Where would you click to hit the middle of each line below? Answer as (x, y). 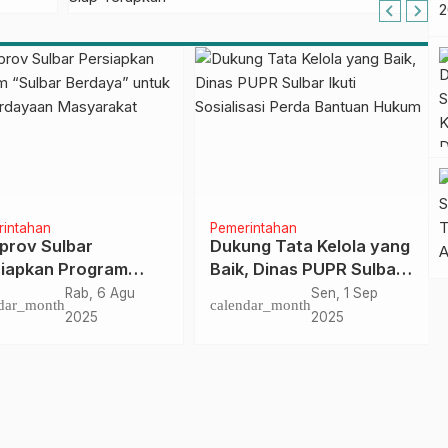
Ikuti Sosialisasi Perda (295, 292)
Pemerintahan (251, 228)
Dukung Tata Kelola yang (307, 246)
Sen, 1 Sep (342, 293)
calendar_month (258, 305)
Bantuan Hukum (271, 315)
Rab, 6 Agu (96, 293)
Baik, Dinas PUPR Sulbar (304, 269)
